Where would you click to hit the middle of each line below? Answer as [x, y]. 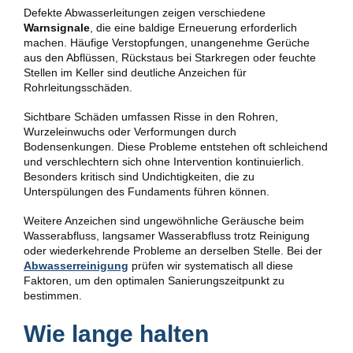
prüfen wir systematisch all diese [211, 266]
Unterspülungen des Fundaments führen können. [147, 192]
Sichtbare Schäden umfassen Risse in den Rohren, [151, 117]
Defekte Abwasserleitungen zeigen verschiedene [145, 13]
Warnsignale [57, 28]
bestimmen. [53, 296]
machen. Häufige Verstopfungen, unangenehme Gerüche [167, 43]
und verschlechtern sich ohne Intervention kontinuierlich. [164, 162]
